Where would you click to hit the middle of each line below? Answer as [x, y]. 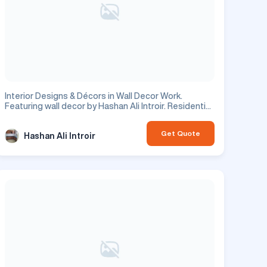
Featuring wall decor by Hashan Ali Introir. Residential [108, 106]
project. [20, 117]
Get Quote [181, 133]
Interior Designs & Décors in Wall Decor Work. [94, 96]
